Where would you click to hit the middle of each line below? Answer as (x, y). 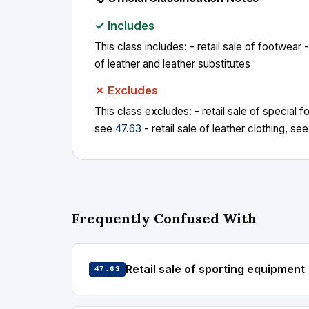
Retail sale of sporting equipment (216, 269)
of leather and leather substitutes (172, 64)
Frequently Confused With (164, 218)
